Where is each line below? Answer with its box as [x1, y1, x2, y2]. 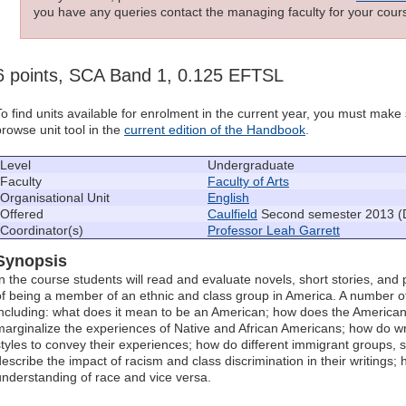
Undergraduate [208, 158, 295, 173]
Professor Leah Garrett [208, 223, 340, 238]
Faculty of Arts [208, 174, 289, 189]
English [208, 190, 249, 206]
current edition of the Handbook [124, 122, 305, 138]
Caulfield [208, 207, 257, 222]
